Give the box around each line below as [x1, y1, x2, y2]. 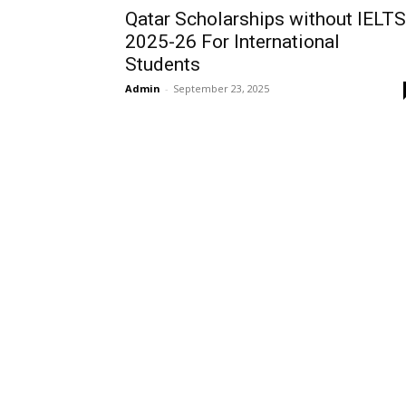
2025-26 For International [125, 31, 340, 53]
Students [125, 53, 200, 76]
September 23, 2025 [173, 82, 269, 96]
